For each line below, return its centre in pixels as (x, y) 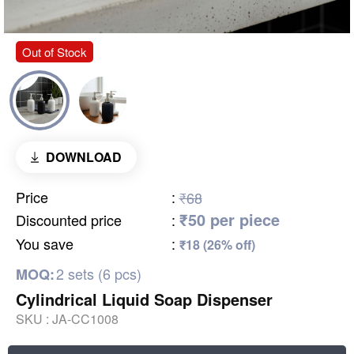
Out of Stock (55, 51)
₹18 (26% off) (217, 244)
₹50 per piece (229, 219)
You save (45, 243)
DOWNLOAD (83, 156)
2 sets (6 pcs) (99, 273)
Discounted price (69, 219)
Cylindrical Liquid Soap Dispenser (144, 299)
